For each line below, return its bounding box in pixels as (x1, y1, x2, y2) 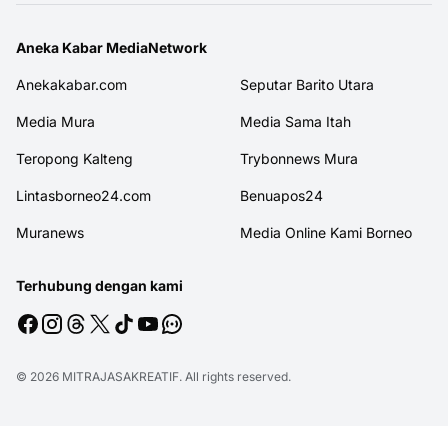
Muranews (16, 42, 84, 60)
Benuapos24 (240, 5, 323, 23)
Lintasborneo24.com (16, 5, 151, 23)
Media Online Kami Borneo (240, 42, 412, 60)
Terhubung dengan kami (16, 95, 183, 113)
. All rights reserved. (179, 187, 291, 203)
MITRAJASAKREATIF (62, 187, 179, 203)
